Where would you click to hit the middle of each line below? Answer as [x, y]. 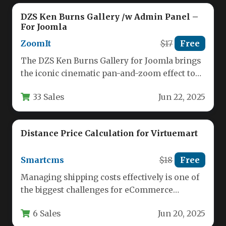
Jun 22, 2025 [182, 97]
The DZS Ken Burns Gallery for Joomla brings [111, 61]
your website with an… [65, 86]
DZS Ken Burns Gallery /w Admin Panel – [109, 16]
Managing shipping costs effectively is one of [110, 177]
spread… [37, 215]
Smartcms [42, 160]
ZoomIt [36, 43]
